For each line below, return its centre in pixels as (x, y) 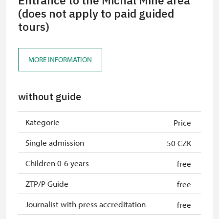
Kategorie (43, 122)
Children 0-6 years (57, 163)
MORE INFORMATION (60, 60)
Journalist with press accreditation (86, 204)
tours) (34, 27)
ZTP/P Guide (47, 183)
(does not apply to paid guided (96, 13)
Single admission (55, 142)
